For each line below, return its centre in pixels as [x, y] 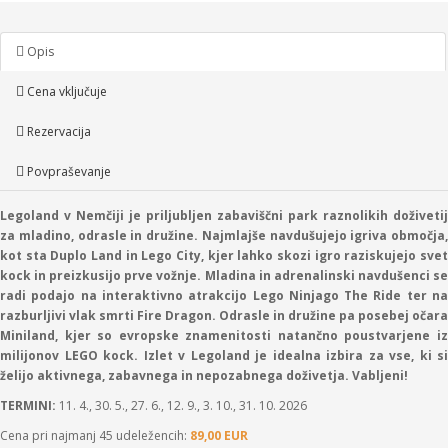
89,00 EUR [219, 435]
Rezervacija [57, 131]
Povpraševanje [67, 171]
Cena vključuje [65, 91]
